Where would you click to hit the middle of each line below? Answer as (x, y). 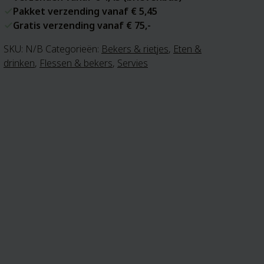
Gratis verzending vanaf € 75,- (82, 25)
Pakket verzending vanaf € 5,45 (85, 11)
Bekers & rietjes (135, 49)
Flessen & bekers (76, 63)
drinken (19, 63)
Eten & (187, 49)
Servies (133, 63)
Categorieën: (73, 49)
